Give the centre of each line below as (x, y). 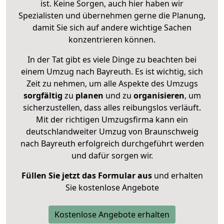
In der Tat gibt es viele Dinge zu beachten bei (112, 59)
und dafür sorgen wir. (112, 155)
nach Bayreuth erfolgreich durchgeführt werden (112, 143)
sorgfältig (43, 95)
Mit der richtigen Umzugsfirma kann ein (112, 119)
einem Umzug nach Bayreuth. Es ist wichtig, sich (112, 71)
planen (89, 95)
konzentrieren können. (112, 39)
